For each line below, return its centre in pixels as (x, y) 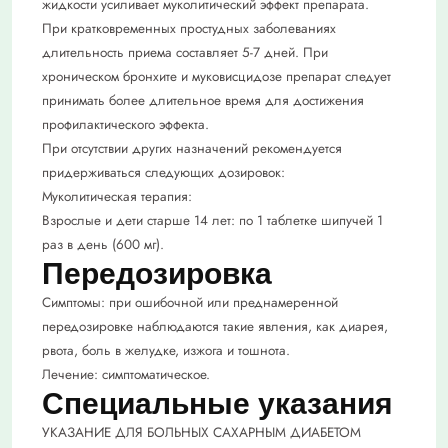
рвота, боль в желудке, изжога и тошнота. (166, 351)
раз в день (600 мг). (103, 245)
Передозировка (157, 274)
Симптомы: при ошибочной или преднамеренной (190, 303)
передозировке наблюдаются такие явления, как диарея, (215, 327)
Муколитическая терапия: (117, 197)
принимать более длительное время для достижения (203, 101)
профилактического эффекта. (125, 125)
